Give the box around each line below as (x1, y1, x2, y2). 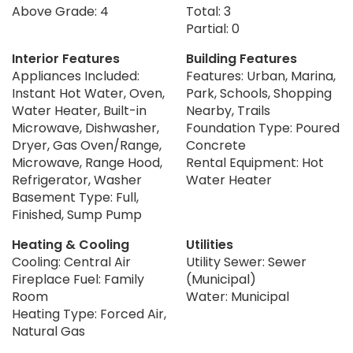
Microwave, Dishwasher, (12, 119, 159, 138)
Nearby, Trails (186, 102, 270, 121)
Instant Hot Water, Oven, (12, 84, 165, 103)
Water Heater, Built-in (12, 102, 147, 121)
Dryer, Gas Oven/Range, (12, 136, 162, 155)
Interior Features (12, 50, 120, 69)
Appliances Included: (12, 67, 139, 86)
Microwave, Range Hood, (12, 154, 162, 173)
